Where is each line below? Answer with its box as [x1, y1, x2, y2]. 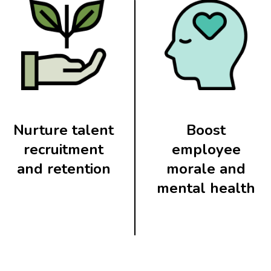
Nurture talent [13, 120, 114, 140]
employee [171, 139, 241, 159]
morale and [166, 158, 246, 178]
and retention [16, 158, 111, 178]
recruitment [24, 139, 104, 159]
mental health [157, 178, 256, 198]
